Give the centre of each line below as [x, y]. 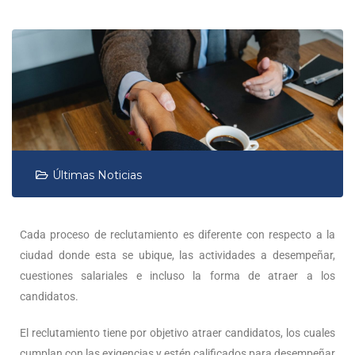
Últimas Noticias [97, 175]
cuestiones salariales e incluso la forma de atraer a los [177, 275]
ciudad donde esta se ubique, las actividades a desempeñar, [177, 255]
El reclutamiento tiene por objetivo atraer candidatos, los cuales [177, 332]
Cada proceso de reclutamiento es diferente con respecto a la [177, 234]
